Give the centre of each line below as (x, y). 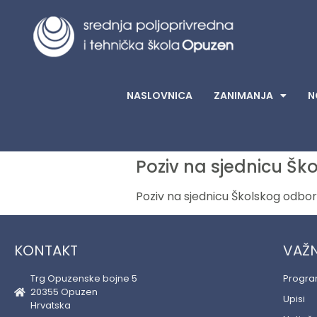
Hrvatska (50, 306)
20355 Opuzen (64, 292)
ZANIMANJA (243, 96)
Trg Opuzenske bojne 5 (83, 279)
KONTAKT (46, 251)
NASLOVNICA (160, 96)
